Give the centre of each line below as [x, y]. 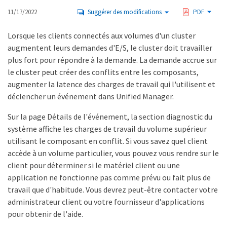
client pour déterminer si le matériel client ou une [94, 165]
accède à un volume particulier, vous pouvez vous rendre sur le [113, 153]
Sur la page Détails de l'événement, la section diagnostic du [110, 117]
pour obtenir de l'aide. [45, 214]
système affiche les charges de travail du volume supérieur [107, 129]
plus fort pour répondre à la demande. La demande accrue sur [112, 60]
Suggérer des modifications [125, 12]
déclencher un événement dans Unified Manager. [91, 96]
